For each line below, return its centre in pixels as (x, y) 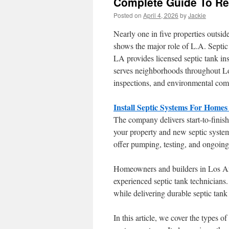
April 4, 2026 (161, 15)
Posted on (128, 15)
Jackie (197, 15)
